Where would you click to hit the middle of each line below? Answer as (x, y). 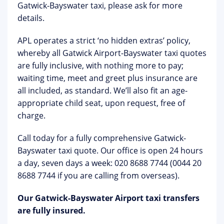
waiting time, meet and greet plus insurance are (107, 78)
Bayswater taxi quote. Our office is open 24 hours (110, 150)
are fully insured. (51, 210)
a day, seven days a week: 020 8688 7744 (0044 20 (109, 163)
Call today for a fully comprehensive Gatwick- (102, 138)
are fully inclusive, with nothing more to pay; (100, 65)
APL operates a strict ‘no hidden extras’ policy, (104, 40)
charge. (31, 115)
